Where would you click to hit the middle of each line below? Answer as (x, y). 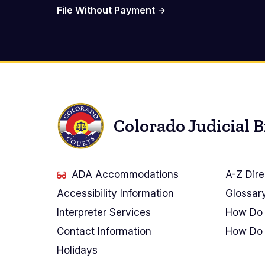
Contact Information (104, 232)
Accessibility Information (115, 194)
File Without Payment (106, 10)
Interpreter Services (104, 213)
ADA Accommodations (125, 175)
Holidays (77, 251)
